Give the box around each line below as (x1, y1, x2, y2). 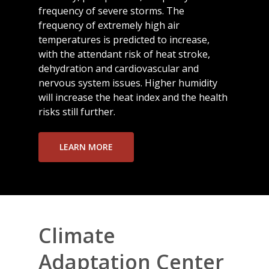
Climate (38, 221, 116, 249)
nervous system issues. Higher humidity (38, 76, 218, 90)
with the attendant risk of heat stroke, (38, 47, 211, 61)
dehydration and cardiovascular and (38, 62, 199, 76)
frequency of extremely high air (38, 19, 180, 32)
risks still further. (38, 105, 116, 119)
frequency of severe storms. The (38, 4, 185, 18)
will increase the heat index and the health (38, 91, 228, 104)
